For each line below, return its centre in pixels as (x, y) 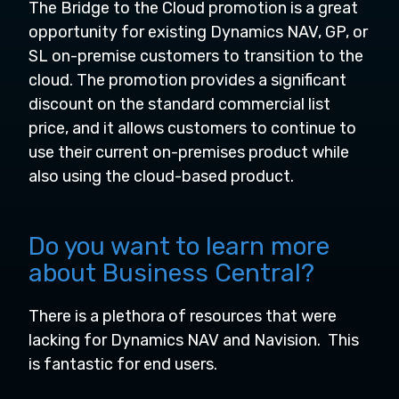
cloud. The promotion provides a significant (187, 80)
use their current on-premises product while (189, 152)
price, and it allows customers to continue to (192, 128)
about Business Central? (171, 273)
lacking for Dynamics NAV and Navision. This (194, 340)
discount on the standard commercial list (179, 104)
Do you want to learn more (179, 246)
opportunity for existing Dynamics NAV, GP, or (198, 32)
